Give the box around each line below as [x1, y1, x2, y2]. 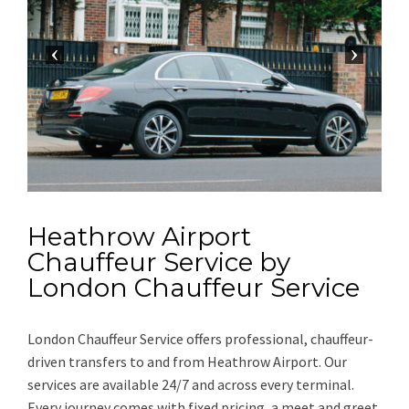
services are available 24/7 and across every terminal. [27, 375, 354, 393]
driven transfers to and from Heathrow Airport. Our [27, 352, 347, 371]
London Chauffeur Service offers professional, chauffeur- [27, 330, 373, 348]
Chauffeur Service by [27, 246, 290, 278]
